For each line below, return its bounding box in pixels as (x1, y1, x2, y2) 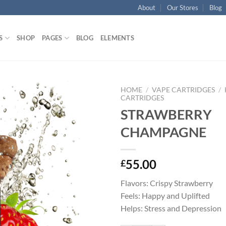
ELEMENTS (100, 34, 134, 42)
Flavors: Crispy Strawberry (121, 178, 213, 188)
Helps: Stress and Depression (121, 203, 221, 213)
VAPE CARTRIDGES (152, 86, 215, 94)
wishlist (74, 120, 98, 129)
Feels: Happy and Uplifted (121, 190, 210, 200)
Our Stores (166, 4, 198, 12)
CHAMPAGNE (121, 123, 206, 140)
